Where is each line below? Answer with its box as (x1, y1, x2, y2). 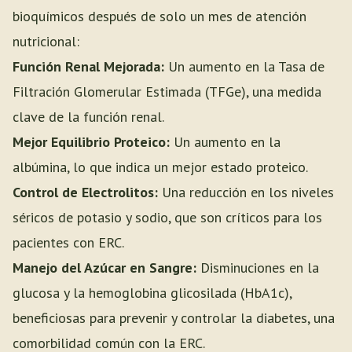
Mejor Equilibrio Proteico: (13, 133, 170, 151)
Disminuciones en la (196, 258, 319, 277)
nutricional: (13, 32, 79, 50)
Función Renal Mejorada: (13, 57, 164, 75)
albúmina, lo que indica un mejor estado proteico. (13, 158, 308, 176)
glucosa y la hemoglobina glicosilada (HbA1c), (13, 284, 291, 302)
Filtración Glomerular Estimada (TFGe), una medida (13, 82, 321, 101)
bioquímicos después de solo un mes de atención (13, 7, 306, 25)
